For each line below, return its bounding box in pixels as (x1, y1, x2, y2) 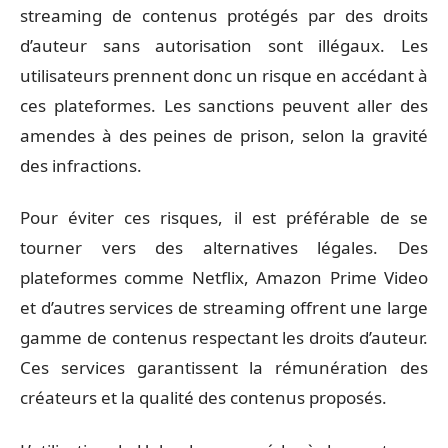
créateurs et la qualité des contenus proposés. (20, 386, 387, 409)
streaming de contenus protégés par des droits (20, 3, 428, 27)
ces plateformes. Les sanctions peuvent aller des (20, 93, 428, 117)
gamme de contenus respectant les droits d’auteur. (20, 326, 428, 349)
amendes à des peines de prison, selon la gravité (20, 123, 428, 147)
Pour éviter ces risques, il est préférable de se (20, 206, 428, 229)
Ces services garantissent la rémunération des (20, 356, 428, 379)
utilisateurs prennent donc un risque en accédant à (20, 63, 428, 87)
